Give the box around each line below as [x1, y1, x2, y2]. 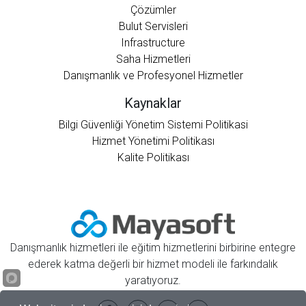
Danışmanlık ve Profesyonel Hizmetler [63, 68, 243, 82]
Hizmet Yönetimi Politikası [92, 134, 214, 148]
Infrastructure [121, 36, 185, 49]
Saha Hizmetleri [115, 52, 191, 66]
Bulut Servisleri [118, 19, 188, 33]
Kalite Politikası [117, 150, 189, 164]
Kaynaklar [124, 94, 182, 111]
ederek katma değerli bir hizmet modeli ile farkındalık [28, 258, 278, 271]
